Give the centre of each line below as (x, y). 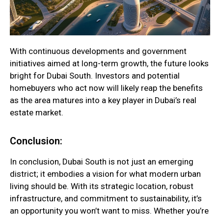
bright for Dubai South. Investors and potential (95, 76)
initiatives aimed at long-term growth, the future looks (109, 64)
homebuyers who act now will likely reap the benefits (106, 88)
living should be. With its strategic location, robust (102, 186)
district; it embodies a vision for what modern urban (105, 174)
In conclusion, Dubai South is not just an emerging (102, 161)
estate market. (37, 113)
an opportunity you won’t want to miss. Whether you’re (109, 210)
